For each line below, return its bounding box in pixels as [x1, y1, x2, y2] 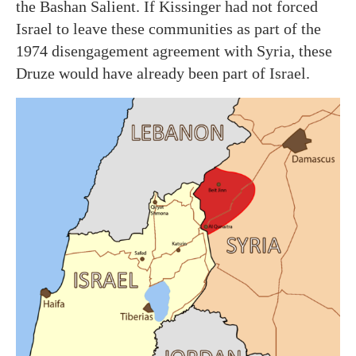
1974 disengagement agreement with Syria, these [16, 41, 332, 60]
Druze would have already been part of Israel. [16, 64, 310, 82]
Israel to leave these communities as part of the [16, 19, 321, 37]
